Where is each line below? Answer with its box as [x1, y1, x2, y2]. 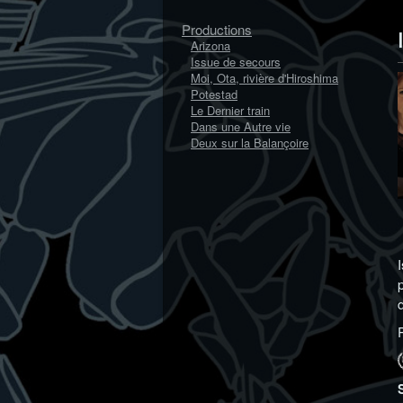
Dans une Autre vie [191, 118, 291, 135]
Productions [182, 20, 252, 39]
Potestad [191, 85, 237, 103]
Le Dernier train [191, 102, 270, 119]
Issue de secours [191, 53, 281, 70]
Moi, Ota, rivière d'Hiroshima [191, 69, 338, 86]
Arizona [191, 37, 230, 54]
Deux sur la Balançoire [191, 134, 309, 151]
